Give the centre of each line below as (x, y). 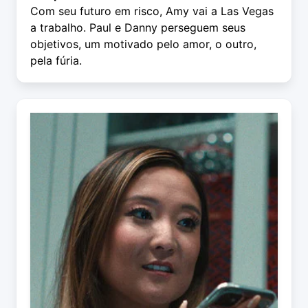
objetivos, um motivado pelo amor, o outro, (143, 44)
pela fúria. (56, 61)
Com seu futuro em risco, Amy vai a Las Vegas (152, 11)
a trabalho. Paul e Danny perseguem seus (138, 28)
